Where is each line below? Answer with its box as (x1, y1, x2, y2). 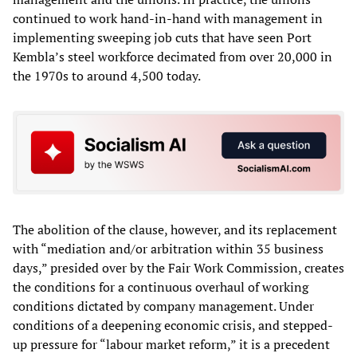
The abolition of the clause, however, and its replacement (13, 221, 337, 239)
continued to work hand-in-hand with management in (13, 9, 323, 27)
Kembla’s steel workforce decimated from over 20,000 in (13, 47, 332, 65)
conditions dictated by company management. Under (13, 297, 314, 316)
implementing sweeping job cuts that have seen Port (13, 28, 312, 46)
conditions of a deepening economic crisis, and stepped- (13, 316, 333, 335)
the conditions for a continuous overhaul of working (13, 278, 308, 296)
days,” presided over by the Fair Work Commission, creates (13, 259, 344, 277)
